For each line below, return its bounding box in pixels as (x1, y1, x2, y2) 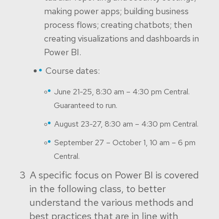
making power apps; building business (44, 5, 189, 17)
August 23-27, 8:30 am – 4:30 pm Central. (54, 119, 198, 129)
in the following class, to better (29, 182, 166, 195)
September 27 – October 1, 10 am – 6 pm (54, 137, 196, 148)
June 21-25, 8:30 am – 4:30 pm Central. (54, 87, 190, 97)
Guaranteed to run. (54, 100, 117, 110)
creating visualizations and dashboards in (44, 33, 199, 44)
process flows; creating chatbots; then (44, 19, 192, 30)
